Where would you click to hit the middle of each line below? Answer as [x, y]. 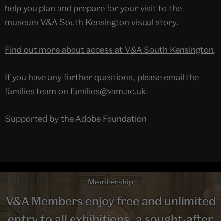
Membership [110, 181]
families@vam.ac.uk [108, 91]
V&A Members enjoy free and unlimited [110, 201]
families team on [37, 91]
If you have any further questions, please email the [102, 77]
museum [23, 22]
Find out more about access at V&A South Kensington [109, 49]
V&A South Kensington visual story [108, 22]
